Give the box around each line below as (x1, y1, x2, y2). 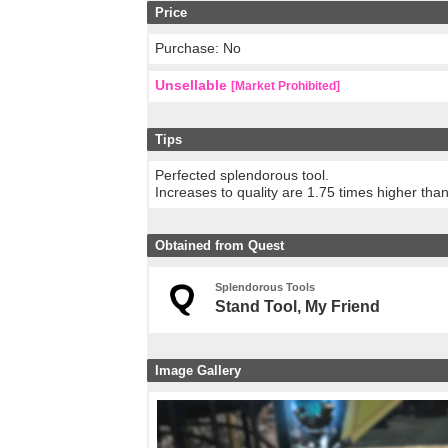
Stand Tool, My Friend (214, 298, 380, 316)
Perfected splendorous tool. (155, 167, 330, 184)
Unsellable (155, 77, 228, 94)
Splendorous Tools (214, 281, 315, 294)
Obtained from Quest (155, 237, 284, 253)
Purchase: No (155, 40, 242, 57)
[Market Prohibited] (231, 80, 341, 93)
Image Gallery (155, 362, 241, 378)
